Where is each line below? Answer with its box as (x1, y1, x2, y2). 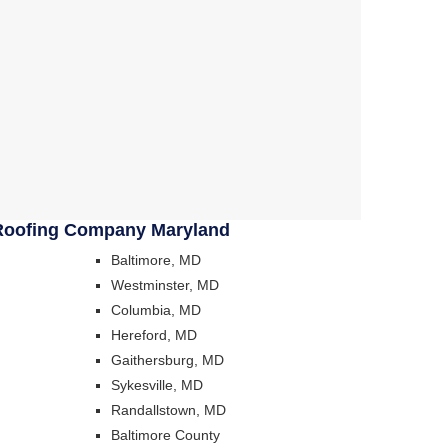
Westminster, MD (111, 276, 219, 293)
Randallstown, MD (111, 401, 226, 418)
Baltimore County (111, 426, 220, 443)
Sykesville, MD (111, 376, 203, 393)
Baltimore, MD (111, 251, 201, 268)
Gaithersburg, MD (111, 351, 224, 368)
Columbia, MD (111, 301, 201, 318)
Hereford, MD (111, 326, 197, 343)
